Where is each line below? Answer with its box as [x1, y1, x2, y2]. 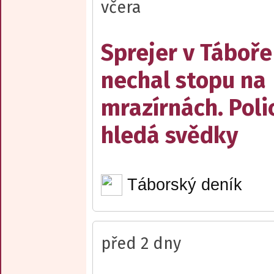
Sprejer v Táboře [101, 39, 272, 67]
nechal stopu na [101, 66, 266, 94]
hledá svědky [101, 121, 238, 149]
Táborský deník [127, 175, 242, 194]
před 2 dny [101, 233, 181, 253]
